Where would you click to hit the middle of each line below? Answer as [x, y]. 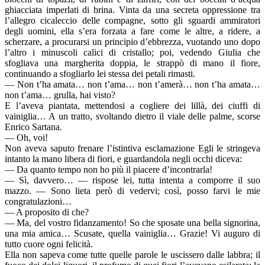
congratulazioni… [38, 202]
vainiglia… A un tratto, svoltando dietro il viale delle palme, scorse [132, 117]
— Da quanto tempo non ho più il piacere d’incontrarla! [109, 170]
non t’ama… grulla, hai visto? [60, 95]
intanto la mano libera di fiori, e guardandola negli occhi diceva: [123, 159]
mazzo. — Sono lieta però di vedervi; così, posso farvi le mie [132, 191]
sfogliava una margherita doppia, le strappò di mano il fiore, [132, 63]
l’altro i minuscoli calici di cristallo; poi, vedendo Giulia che [132, 53]
